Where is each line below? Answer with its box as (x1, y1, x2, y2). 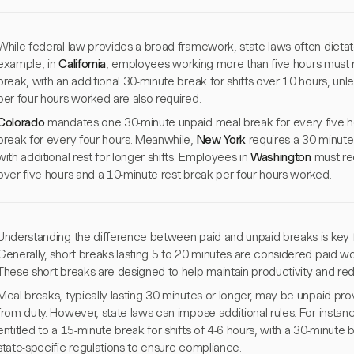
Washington (250, 150, 311, 165)
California (58, 57, 106, 72)
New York (196, 133, 246, 148)
